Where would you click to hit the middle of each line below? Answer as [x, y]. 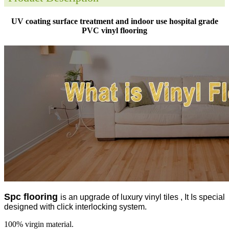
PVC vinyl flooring [114, 30]
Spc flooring [32, 197]
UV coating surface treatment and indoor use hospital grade [114, 21]
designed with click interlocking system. [75, 207]
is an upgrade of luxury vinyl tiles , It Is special [143, 197]
